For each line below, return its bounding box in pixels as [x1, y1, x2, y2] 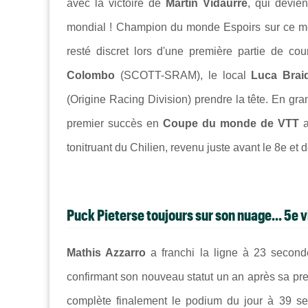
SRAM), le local [164, 69, 246, 81]
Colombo [67, 69, 115, 81]
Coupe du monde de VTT [163, 117, 304, 129]
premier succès [67, 117, 147, 129]
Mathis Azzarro [67, 247, 151, 259]
